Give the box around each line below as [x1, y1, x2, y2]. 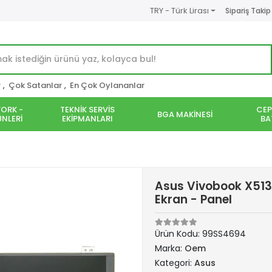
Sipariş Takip [225, 5, 271, 16]
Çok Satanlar [8, 80, 62, 91]
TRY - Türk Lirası [149, 5, 209, 16]
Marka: [155, 242, 185, 254]
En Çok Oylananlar [70, 80, 144, 91]
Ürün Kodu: [155, 228, 202, 240]
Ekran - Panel [155, 191, 232, 208]
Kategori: [155, 257, 194, 269]
